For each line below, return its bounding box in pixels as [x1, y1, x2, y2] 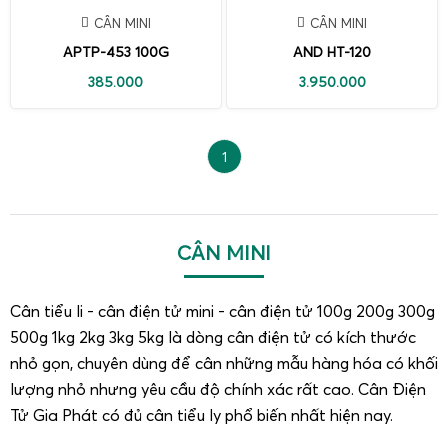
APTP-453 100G [62, 42, 169, 61]
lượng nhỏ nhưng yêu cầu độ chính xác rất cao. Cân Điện [10, 378, 426, 399]
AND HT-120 [293, 42, 372, 61]
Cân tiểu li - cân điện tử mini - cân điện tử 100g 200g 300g [10, 300, 435, 321]
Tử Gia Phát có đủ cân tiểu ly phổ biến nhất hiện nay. [10, 404, 393, 425]
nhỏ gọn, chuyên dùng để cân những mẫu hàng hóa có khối [10, 352, 438, 373]
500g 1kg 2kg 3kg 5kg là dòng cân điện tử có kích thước [10, 326, 416, 347]
